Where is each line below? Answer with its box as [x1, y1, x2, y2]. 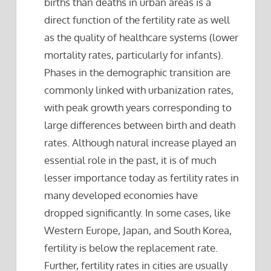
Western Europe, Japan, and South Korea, [44, 224, 232, 237]
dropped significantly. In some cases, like [44, 206, 231, 220]
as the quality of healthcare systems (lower [44, 31, 239, 44]
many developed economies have [44, 189, 198, 202]
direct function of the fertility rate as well [44, 13, 230, 27]
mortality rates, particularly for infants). [44, 48, 224, 62]
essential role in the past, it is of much [44, 154, 217, 167]
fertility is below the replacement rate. [44, 241, 218, 255]
